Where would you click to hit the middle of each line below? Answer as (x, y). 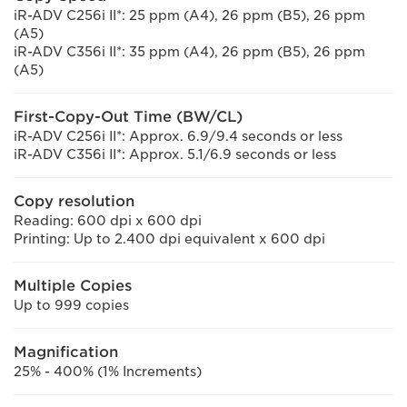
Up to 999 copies (71, 305)
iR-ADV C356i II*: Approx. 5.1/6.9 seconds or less (175, 154)
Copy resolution (74, 201)
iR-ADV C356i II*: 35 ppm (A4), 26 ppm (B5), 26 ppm (189, 52)
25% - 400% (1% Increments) (108, 372)
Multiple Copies (73, 286)
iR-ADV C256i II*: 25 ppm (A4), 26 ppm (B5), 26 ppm (189, 15)
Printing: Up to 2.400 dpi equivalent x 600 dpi (169, 239)
